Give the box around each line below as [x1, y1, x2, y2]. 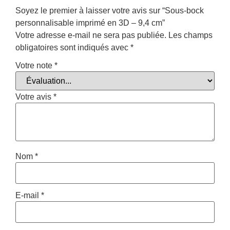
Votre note [15, 61, 54, 70]
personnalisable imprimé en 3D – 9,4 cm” [15, 18, 165, 28]
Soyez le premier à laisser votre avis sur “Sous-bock [15, 6, 204, 15]
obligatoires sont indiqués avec [15, 43, 130, 52]
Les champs [168, 31, 213, 40]
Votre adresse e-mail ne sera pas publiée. [15, 31, 166, 40]
